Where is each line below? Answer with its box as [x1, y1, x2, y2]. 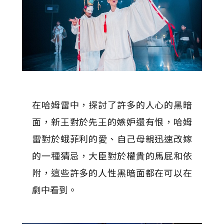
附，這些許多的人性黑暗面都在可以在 [32, 165, 192, 179]
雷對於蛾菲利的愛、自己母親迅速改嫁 [32, 131, 192, 145]
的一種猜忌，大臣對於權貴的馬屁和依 [32, 148, 192, 162]
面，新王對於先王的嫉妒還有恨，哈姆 [32, 114, 192, 128]
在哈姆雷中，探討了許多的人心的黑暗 [32, 97, 192, 111]
